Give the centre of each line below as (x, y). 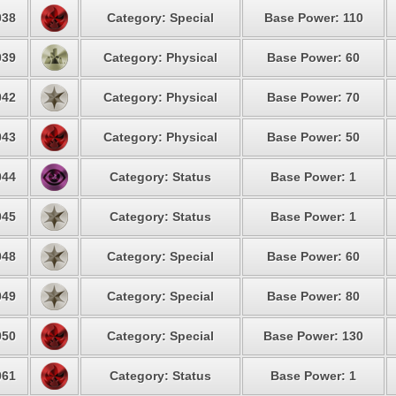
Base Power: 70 (313, 97)
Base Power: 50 (313, 137)
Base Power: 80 (313, 296)
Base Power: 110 (313, 18)
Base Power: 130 (313, 336)
